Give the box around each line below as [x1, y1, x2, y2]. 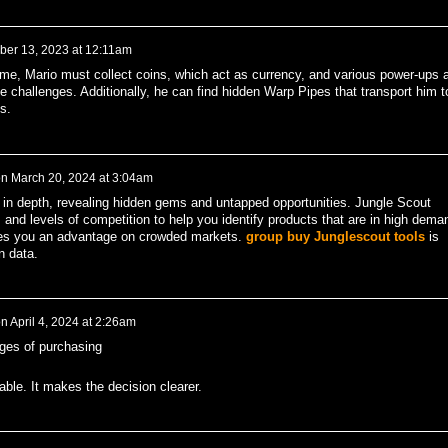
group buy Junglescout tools [245, 228, 425, 244]
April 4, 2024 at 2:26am [9, 315, 136, 329]
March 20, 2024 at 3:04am [10, 170, 153, 185]
